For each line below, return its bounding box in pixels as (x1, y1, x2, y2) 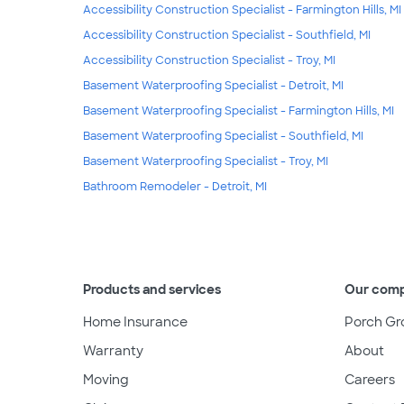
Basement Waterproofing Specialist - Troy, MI (83, 153, 328, 169)
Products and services (83, 280, 221, 298)
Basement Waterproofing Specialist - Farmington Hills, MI (83, 103, 394, 118)
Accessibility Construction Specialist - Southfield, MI (83, 27, 371, 42)
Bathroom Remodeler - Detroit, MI (83, 179, 267, 194)
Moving (83, 371, 129, 388)
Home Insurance (83, 313, 188, 330)
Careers (344, 371, 395, 388)
